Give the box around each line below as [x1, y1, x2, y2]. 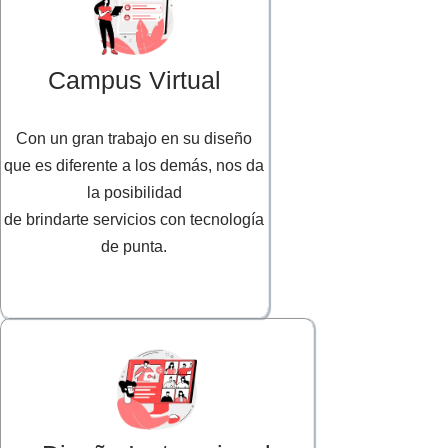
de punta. [101, 238, 168, 256]
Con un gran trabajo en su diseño [16, 130, 253, 148]
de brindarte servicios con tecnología [4, 211, 265, 229]
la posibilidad [86, 184, 182, 202]
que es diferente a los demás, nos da [4, 157, 265, 175]
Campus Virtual [47, 66, 221, 95]
